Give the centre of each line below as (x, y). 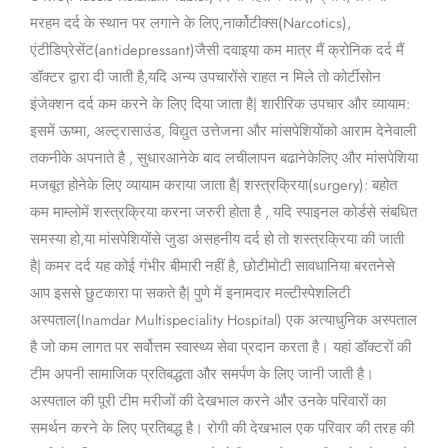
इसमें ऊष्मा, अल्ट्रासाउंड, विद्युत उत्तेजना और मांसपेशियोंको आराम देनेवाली (222, 131)
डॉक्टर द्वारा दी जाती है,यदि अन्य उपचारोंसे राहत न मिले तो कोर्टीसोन (205, 77)
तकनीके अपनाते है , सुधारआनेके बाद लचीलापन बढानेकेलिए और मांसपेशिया (223, 158)
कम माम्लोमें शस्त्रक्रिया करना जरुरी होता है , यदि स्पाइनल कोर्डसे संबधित (223, 212)
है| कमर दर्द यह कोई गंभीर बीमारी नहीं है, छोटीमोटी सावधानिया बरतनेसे (212, 266)
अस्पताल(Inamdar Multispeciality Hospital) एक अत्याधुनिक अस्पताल (223, 320)
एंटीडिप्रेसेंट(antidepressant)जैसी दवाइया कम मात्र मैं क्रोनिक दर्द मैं (216, 50)
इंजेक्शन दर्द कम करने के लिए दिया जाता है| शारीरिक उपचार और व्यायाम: (219, 104)
